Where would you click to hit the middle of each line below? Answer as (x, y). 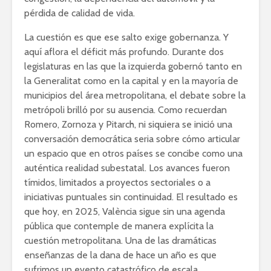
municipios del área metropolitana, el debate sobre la (135, 95)
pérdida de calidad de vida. (80, 13)
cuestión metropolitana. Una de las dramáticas (120, 240)
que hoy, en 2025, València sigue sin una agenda (125, 211)
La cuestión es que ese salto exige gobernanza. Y (126, 37)
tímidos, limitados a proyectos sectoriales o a (117, 182)
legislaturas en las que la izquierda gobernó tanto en (133, 66)
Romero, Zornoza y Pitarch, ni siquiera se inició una (128, 124)
